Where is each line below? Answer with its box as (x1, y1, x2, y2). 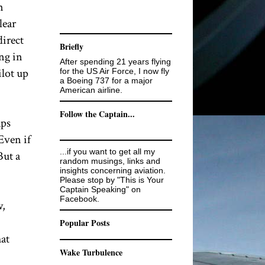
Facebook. (60, 194, 99, 203)
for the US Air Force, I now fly (60, 66, 169, 76)
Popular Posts (60, 216, 109, 229)
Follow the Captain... (60, 108, 135, 120)
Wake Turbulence (60, 246, 122, 258)
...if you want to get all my (60, 147, 155, 156)
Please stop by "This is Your (60, 175, 164, 185)
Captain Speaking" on (60, 185, 141, 194)
